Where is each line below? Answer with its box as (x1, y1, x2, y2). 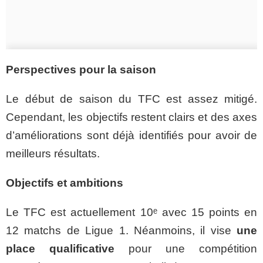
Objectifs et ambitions (6, 177, 123, 189)
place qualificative (6, 242, 114, 255)
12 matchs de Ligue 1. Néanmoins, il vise (6, 224, 237, 237)
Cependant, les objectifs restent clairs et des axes (6, 111, 257, 123)
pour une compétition (114, 242, 257, 255)
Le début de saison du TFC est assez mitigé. (6, 93, 257, 105)
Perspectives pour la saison (6, 63, 156, 76)
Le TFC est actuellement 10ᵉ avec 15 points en (6, 206, 257, 218)
